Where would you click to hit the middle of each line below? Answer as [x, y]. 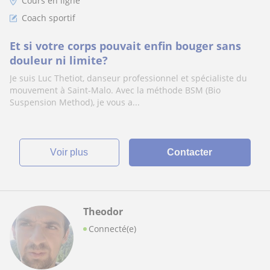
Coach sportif [49, 18]
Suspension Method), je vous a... [75, 102]
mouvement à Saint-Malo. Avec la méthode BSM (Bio [115, 90]
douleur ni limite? [59, 60]
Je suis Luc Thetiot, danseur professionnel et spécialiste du [128, 78]
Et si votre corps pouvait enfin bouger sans [125, 46]
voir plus [73, 152]
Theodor [103, 212]
